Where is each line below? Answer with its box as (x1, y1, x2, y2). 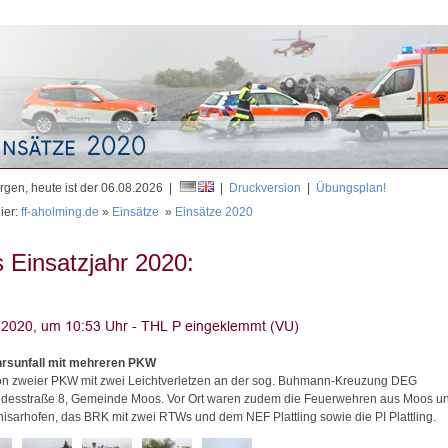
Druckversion (229, 181, 301, 195)
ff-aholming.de (21, 205, 99, 219)
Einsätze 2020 (175, 205, 253, 219)
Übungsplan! (316, 181, 386, 195)
